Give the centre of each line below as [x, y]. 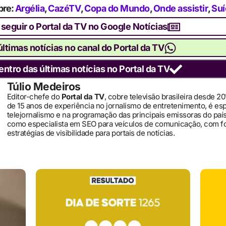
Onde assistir [180, 8]
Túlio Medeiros [44, 86]
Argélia [30, 8]
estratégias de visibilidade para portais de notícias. [91, 133]
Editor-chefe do [34, 96]
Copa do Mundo [117, 8]
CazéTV [64, 8]
